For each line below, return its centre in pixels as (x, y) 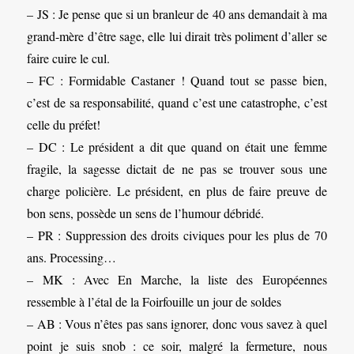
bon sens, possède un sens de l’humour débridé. (146, 213)
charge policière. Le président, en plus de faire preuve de (177, 191)
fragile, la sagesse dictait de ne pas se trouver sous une (177, 169)
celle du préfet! (64, 125)
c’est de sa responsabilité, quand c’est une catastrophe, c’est (177, 103)
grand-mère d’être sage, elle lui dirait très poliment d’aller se (177, 36)
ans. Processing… (72, 258)
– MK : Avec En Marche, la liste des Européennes (177, 280)
